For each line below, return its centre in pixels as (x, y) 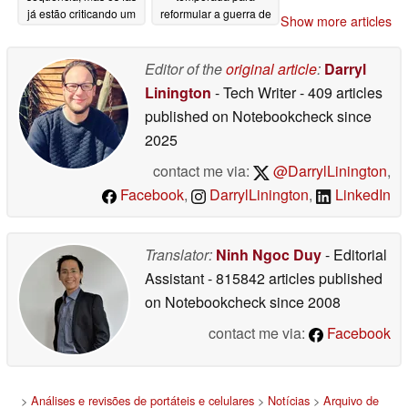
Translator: (178, 255)
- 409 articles (341, 92)
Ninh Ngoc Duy (269, 255)
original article (271, 69)
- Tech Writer (255, 92)
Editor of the (185, 69)
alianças (194, 31)
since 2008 (303, 302)
